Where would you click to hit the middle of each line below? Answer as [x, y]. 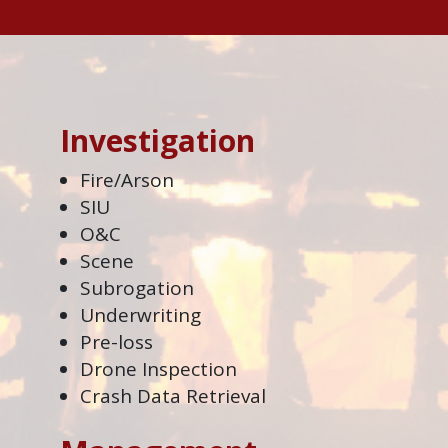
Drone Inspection [158, 368]
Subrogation [137, 287]
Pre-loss [116, 341]
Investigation [157, 140]
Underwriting [140, 314]
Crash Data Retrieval [173, 395]
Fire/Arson [127, 179]
